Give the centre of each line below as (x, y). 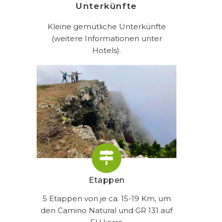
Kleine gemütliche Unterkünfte (107, 27)
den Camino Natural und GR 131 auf (107, 210)
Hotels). (107, 51)
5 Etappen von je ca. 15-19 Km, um (107, 198)
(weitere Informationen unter (107, 39)
